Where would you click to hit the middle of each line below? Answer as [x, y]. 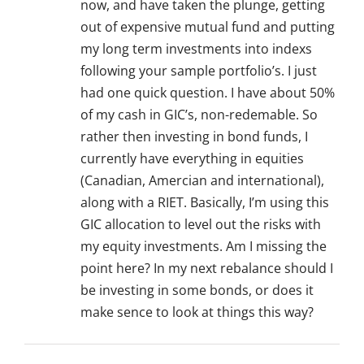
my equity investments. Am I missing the [204, 247]
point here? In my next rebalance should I [207, 269]
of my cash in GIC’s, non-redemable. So [199, 115]
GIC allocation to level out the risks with [201, 225]
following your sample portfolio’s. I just [199, 71]
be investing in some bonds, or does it [197, 290]
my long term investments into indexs [196, 49]
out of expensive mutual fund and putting [208, 27]
